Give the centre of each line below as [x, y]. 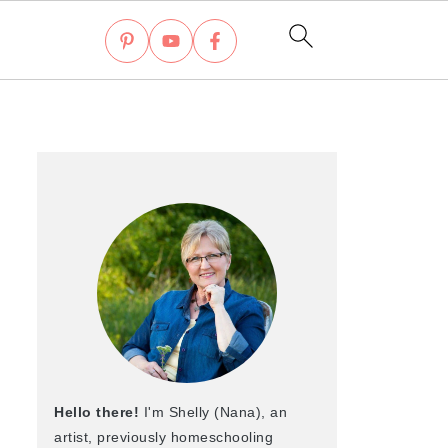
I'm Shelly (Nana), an [213, 412]
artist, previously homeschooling [163, 437]
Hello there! [96, 412]
